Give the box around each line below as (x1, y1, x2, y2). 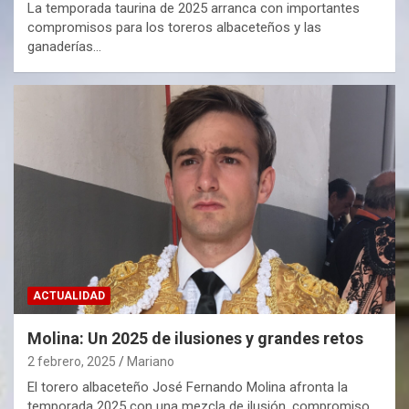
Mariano (127, 353, 174, 369)
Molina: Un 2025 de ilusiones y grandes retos (27, 328, 363, 348)
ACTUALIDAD (33, 288, 105, 302)
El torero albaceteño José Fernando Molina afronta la (27, 378, 348, 395)
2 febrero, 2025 (27, 353, 116, 369)
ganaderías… (27, 37, 101, 55)
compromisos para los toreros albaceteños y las (27, 18, 321, 36)
